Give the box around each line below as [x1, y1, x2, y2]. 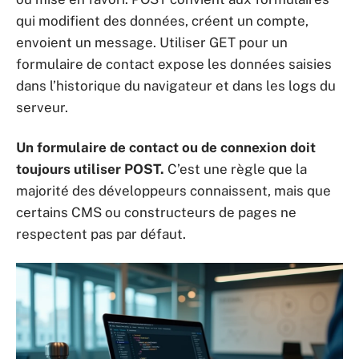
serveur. [16, 99, 68, 115]
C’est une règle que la [164, 160, 307, 177]
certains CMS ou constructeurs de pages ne [16, 204, 296, 220]
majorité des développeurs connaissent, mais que [16, 182, 331, 199]
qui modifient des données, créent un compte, [16, 13, 309, 29]
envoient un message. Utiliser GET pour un [16, 34, 288, 50]
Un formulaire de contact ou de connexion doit [16, 139, 316, 155]
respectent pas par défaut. [16, 225, 186, 242]
